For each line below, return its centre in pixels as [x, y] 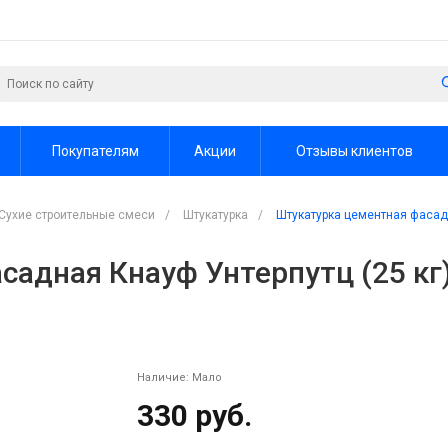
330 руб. [194, 415]
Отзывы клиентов [354, 150]
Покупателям [95, 150]
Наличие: [164, 377]
